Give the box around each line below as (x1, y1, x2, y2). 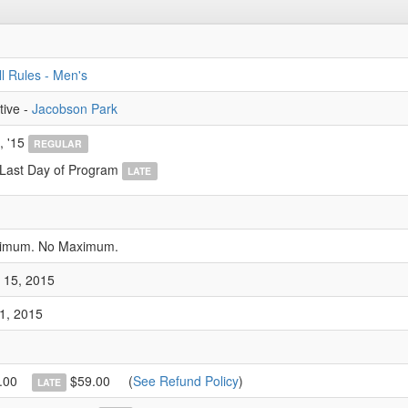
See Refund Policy (133, 372, 240, 390)
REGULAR (34, 137, 83, 150)
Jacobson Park (32, 99, 117, 117)
